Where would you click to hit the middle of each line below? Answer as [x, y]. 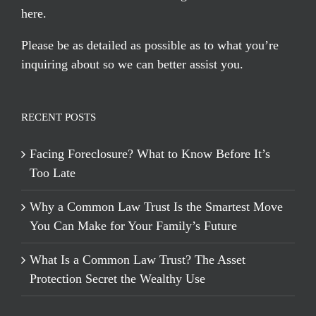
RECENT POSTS [59, 117]
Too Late [53, 173]
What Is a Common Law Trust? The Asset [138, 260]
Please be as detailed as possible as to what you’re [150, 45]
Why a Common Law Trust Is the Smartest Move [156, 207]
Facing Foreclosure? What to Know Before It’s [150, 154]
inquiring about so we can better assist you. [132, 65]
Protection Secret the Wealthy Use [117, 279]
